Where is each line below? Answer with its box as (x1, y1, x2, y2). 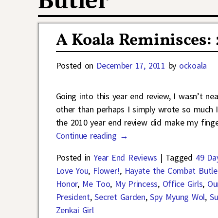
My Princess (115, 178, 158, 189)
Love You (55, 164, 89, 176)
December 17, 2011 (96, 59, 165, 71)
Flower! (93, 164, 120, 176)
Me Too (82, 178, 110, 189)
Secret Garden (94, 191, 145, 202)
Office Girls (162, 178, 203, 189)
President (55, 191, 90, 202)
